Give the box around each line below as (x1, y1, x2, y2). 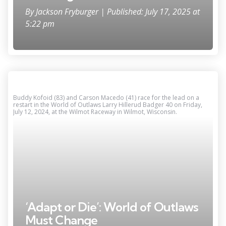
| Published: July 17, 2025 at (100, 6, 200, 17)
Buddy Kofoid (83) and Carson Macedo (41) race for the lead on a (13, 93, 199, 102)
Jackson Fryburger (36, 6, 100, 17)
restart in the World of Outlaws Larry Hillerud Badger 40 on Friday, (13, 100, 202, 109)
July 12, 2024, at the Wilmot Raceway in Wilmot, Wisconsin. (13, 107, 177, 116)
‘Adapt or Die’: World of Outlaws (25, 199, 198, 214)
